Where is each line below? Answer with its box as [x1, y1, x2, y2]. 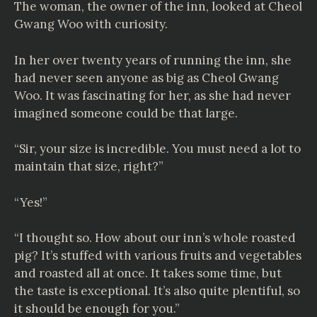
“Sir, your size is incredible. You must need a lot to [14, 141, 301, 156]
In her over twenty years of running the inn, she [14, 52, 292, 68]
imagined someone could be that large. [14, 105, 238, 121]
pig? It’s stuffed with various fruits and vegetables [14, 248, 301, 263]
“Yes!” [14, 194, 47, 210]
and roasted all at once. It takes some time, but [14, 265, 282, 281]
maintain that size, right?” [14, 158, 163, 174]
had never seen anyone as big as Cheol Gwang [14, 69, 279, 86]
